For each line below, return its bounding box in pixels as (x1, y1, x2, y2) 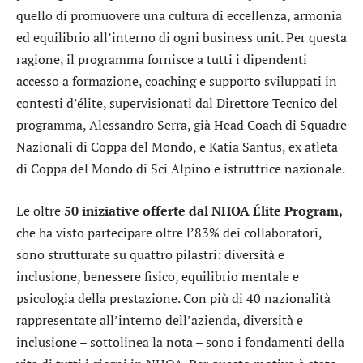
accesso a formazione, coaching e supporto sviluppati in (16, 72, 337, 91)
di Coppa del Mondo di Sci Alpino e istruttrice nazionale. (16, 160, 345, 178)
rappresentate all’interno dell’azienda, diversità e (16, 310, 303, 329)
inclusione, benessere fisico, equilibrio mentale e (16, 267, 299, 285)
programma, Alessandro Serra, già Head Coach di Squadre (16, 116, 347, 135)
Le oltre (16, 201, 64, 220)
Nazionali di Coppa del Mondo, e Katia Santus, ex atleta (16, 138, 338, 156)
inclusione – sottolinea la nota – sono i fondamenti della (16, 332, 344, 351)
